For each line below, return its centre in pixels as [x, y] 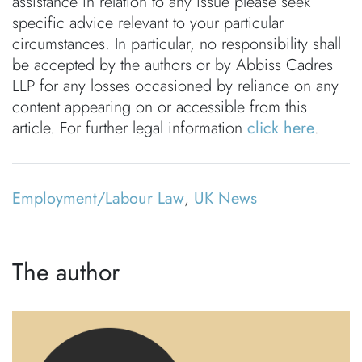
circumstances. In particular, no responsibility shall [177, 44]
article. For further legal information [130, 128]
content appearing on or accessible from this [160, 107]
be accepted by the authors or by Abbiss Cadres [173, 65]
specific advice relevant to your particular [148, 23]
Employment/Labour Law [98, 198]
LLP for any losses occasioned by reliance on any [175, 86]
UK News [225, 198]
